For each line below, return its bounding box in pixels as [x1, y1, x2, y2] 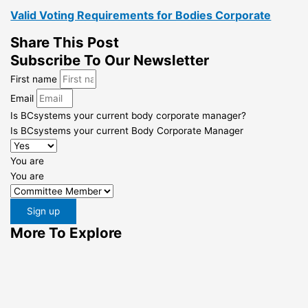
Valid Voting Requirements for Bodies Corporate [10, 8, 272, 23]
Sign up [27, 206, 60, 217]
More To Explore [10, 224, 122, 242]
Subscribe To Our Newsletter [10, 52, 210, 69]
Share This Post [10, 34, 120, 52]
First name [10, 74, 60, 85]
